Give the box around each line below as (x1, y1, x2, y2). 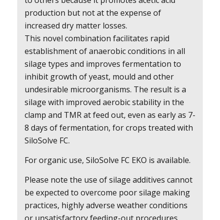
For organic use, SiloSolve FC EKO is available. (24, 154, 191, 165)
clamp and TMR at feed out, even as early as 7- (24, 110, 195, 121)
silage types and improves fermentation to (24, 58, 181, 70)
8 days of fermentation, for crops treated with (24, 122, 193, 134)
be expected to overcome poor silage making (24, 187, 190, 198)
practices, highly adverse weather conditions (24, 199, 188, 211)
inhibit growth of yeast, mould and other (24, 71, 174, 82)
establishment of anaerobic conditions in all (24, 46, 185, 57)
